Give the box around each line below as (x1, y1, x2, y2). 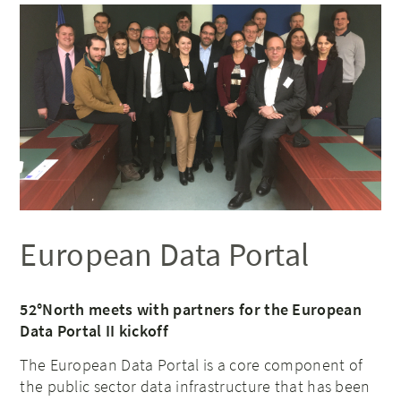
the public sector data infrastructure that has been (20, 376, 371, 397)
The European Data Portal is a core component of (20, 354, 363, 376)
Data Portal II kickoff (20, 320, 168, 342)
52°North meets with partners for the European (20, 299, 362, 320)
